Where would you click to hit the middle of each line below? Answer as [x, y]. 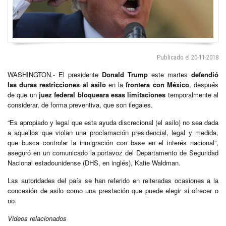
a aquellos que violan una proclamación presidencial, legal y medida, [113, 132]
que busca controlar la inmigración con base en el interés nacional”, [113, 142]
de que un [22, 94]
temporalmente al [192, 94]
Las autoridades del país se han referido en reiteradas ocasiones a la [113, 180]
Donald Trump [123, 74]
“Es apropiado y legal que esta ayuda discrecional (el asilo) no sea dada [113, 122]
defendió [205, 74]
